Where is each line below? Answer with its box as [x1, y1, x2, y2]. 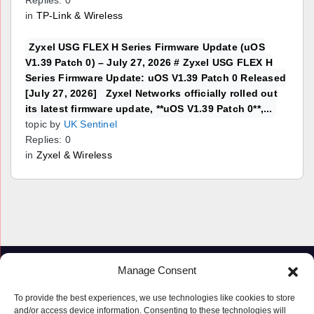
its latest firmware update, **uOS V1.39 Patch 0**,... [25, 103, 273, 115]
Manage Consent [118, 264, 196, 276]
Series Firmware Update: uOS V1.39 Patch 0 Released [25, 72, 287, 84]
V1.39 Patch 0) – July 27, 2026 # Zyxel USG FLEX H [25, 57, 273, 69]
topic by [25, 118, 61, 130]
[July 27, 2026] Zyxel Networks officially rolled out [25, 88, 278, 100]
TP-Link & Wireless [36, 10, 123, 22]
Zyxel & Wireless [36, 149, 112, 161]
